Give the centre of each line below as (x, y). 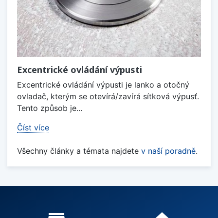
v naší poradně (168, 151)
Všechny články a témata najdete (79, 151)
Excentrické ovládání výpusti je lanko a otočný (103, 84)
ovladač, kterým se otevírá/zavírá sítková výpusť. (108, 96)
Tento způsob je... (50, 108)
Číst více (33, 127)
